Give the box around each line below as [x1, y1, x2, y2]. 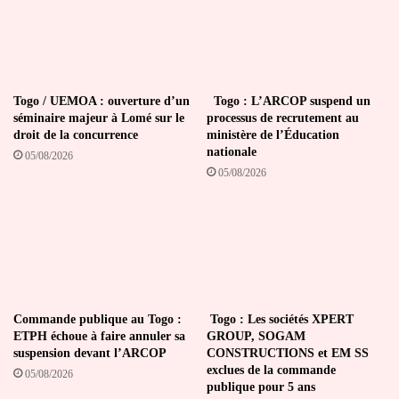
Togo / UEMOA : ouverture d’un [13, 94, 190, 109]
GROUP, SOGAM [207, 329, 305, 343]
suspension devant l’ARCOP [13, 346, 167, 360]
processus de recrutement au [207, 111, 359, 126]
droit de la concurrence [13, 128, 138, 142]
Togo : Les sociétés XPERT [207, 312, 354, 326]
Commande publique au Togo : [13, 312, 182, 326]
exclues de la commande [207, 362, 336, 377]
